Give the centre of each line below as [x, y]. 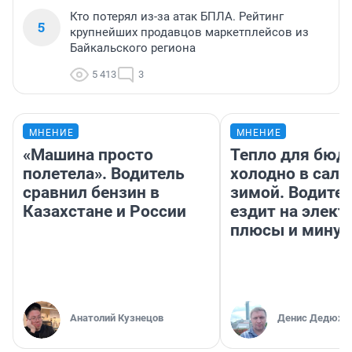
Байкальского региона [133, 48]
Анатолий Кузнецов [117, 317]
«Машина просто [88, 154]
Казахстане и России [104, 211]
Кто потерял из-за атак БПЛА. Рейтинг [177, 16]
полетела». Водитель [104, 173]
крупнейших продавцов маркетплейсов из [189, 32]
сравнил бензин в [91, 192]
